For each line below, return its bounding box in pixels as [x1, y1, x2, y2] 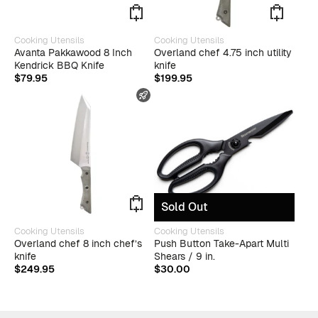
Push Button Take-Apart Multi [154, 236, 289, 250]
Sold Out [161, 199, 208, 215]
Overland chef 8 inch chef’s [13, 236, 142, 250]
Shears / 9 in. [154, 249, 215, 263]
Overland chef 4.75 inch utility [154, 46, 292, 60]
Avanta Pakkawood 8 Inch [13, 46, 132, 60]
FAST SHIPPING [155, 89, 219, 102]
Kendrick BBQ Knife [13, 59, 104, 72]
